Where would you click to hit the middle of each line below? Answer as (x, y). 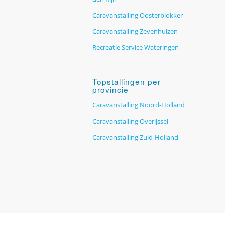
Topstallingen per (127, 81)
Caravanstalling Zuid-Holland (136, 137)
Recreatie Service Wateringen (136, 47)
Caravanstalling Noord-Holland (139, 105)
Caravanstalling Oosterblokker (138, 15)
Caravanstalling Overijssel (131, 121)
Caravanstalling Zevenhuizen (135, 31)
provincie (111, 89)
